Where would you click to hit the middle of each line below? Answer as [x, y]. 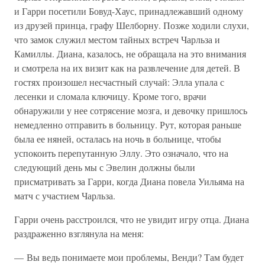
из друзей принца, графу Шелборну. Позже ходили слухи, [132, 25]
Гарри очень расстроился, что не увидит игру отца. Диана [132, 219]
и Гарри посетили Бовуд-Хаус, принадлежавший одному [129, 11]
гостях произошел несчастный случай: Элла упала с [119, 82]
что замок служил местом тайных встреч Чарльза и [117, 39]
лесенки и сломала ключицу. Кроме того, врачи [110, 96]
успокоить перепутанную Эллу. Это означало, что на [121, 153]
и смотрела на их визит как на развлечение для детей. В [127, 68]
